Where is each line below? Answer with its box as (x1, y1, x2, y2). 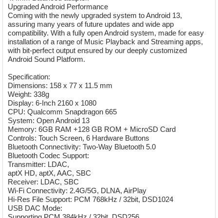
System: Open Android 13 (8, 116, 90, 125)
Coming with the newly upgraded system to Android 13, (8, 11, 182, 19)
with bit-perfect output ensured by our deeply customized (8, 46, 187, 54)
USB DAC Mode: (8, 203, 63, 212)
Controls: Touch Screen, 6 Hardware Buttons (8, 133, 150, 142)
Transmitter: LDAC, (8, 160, 70, 168)
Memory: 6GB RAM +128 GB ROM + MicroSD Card (8, 125, 176, 133)
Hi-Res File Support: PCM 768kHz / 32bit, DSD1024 (8, 195, 174, 203)
